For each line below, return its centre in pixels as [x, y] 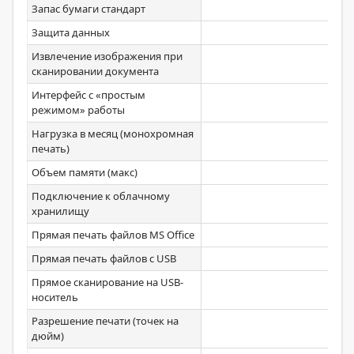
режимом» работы [78, 110]
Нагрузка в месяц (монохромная [113, 134]
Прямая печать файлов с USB [104, 258]
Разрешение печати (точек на [105, 321]
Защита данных [71, 32]
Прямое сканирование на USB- [107, 282]
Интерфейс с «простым [88, 95]
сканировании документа [95, 71]
